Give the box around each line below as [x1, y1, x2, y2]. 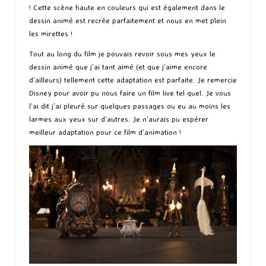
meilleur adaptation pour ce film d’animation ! [29, 127, 181, 137]
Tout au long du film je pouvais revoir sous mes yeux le [29, 49, 216, 59]
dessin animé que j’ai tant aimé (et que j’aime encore [29, 62, 207, 72]
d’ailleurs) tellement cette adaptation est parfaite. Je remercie [29, 75, 237, 85]
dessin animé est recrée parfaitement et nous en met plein [29, 15, 226, 26]
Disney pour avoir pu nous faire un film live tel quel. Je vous [29, 88, 231, 98]
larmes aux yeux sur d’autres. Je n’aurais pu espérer [29, 114, 208, 124]
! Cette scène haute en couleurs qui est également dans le [29, 2, 225, 12]
